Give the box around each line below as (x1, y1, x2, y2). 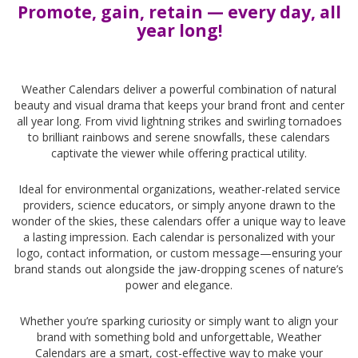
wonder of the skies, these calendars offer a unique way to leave (12, 213, 346, 229)
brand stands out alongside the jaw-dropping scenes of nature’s (14, 261, 344, 276)
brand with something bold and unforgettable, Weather (37, 328, 321, 344)
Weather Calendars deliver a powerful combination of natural (22, 81, 336, 97)
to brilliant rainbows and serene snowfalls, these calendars (28, 129, 330, 145)
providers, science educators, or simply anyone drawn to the (22, 197, 336, 213)
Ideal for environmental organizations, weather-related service (18, 181, 340, 197)
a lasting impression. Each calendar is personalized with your (23, 229, 335, 245)
